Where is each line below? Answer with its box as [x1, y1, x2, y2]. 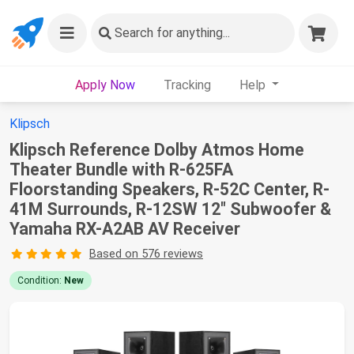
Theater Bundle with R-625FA [9, 160, 233, 179]
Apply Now [74, 77, 135, 92]
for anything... [153, 25, 230, 40]
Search [115, 25, 153, 40]
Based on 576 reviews [88, 247, 203, 261]
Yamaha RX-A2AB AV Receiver [9, 219, 240, 239]
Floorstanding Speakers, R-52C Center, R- [9, 179, 330, 199]
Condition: [17, 275, 64, 286]
